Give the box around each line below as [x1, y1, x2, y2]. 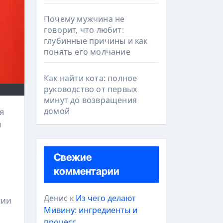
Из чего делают [76, 193, 136, 204]
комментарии [54, 165, 119, 177]
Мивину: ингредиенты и [44, 205, 137, 216]
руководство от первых [44, 84, 137, 95]
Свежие [54, 151, 92, 163]
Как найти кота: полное [44, 73, 137, 84]
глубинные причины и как [44, 35, 148, 46]
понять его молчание [44, 46, 130, 57]
